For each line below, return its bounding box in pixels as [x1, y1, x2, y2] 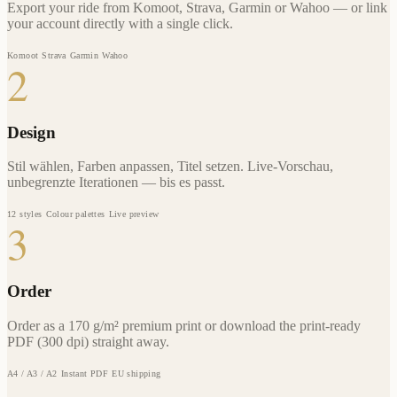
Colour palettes [45, 209, 105, 220]
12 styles [7, 209, 43, 220]
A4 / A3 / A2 [7, 368, 58, 378]
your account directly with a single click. [7, 15, 233, 31]
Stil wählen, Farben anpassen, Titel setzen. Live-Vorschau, [7, 159, 333, 175]
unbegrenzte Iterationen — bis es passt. [7, 175, 225, 191]
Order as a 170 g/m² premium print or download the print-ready [7, 317, 361, 333]
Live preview [108, 209, 160, 220]
